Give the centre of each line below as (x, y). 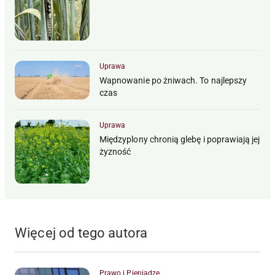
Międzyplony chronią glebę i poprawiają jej (180, 140)
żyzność (115, 152)
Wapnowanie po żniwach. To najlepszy (173, 81)
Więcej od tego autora (81, 233)
